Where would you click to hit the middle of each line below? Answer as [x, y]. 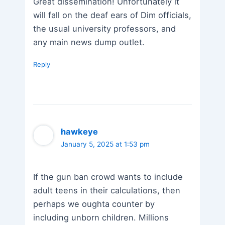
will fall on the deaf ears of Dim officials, [113, 15]
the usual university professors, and [105, 29]
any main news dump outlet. [89, 42]
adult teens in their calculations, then [107, 191]
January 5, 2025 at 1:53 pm [105, 144]
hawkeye [80, 131]
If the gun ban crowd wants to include [108, 177]
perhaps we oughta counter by [94, 204]
